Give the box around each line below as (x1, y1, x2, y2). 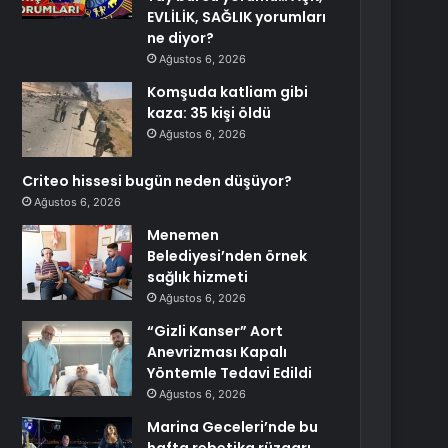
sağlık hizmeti (147, 267, 249, 287)
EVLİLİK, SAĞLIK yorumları (147, 7, 327, 27)
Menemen (147, 225, 220, 245)
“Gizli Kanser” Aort (147, 321, 284, 341)
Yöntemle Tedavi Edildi (147, 363, 313, 383)
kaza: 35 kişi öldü (147, 103, 272, 123)
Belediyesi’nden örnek (147, 246, 308, 266)
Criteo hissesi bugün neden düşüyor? (22, 171, 293, 191)
